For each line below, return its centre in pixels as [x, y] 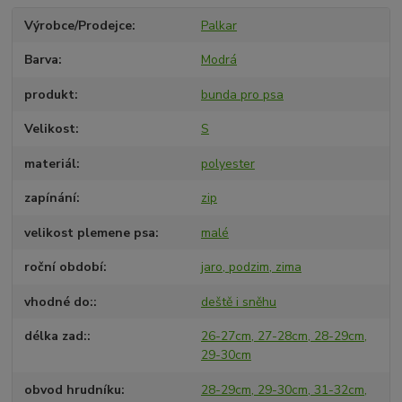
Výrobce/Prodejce [79, 25]
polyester [227, 163]
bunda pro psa [242, 94]
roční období [64, 267]
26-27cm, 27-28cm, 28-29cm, [284, 336]
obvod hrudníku [73, 389]
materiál [51, 163]
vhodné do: [59, 301]
